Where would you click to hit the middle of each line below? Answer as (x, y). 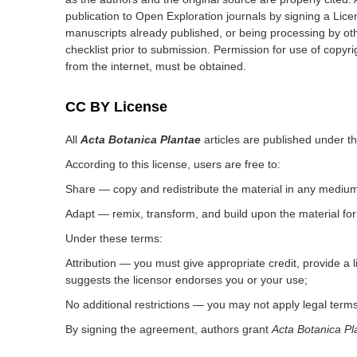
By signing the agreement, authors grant (169, 329)
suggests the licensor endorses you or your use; (186, 280)
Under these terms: (114, 238)
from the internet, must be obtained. (156, 66)
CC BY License (116, 107)
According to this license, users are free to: (173, 164)
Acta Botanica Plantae (141, 139)
